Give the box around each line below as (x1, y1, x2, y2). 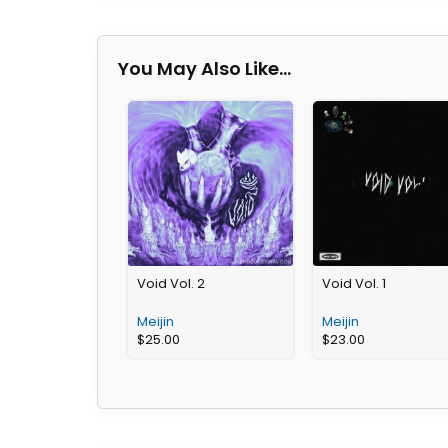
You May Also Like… (118, 55, 291, 81)
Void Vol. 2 (137, 273, 205, 293)
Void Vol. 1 (321, 273, 386, 293)
